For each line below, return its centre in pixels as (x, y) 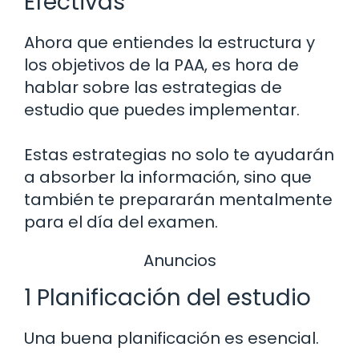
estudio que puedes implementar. (162, 110)
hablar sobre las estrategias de (153, 88)
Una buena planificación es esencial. (171, 338)
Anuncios (179, 261)
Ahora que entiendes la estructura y (169, 43)
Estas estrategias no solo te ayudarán (179, 155)
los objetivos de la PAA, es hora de (161, 65)
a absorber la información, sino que (168, 177)
